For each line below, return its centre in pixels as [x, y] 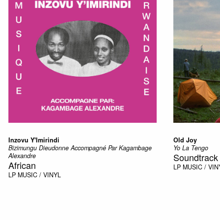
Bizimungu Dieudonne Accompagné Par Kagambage [80, 148]
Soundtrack [195, 157]
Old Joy [185, 140]
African [22, 165]
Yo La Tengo [191, 148]
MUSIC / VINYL [39, 175]
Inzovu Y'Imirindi [34, 140]
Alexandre [22, 155]
